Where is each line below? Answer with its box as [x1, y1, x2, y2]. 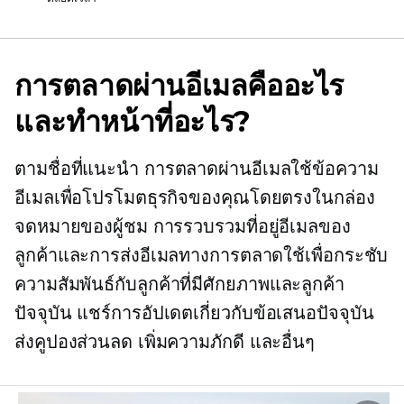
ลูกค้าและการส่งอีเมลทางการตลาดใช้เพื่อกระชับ [14, 245, 389, 265]
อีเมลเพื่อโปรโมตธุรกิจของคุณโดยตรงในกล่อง [14, 188, 375, 207]
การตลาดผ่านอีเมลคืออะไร [14, 68, 344, 103]
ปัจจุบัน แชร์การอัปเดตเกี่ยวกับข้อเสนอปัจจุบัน [14, 303, 374, 323]
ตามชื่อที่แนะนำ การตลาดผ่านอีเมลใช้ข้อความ [14, 159, 379, 179]
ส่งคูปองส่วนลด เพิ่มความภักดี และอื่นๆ [14, 332, 316, 352]
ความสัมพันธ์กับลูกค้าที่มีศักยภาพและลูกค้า [14, 274, 344, 294]
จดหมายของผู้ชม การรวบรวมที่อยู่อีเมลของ [14, 216, 351, 236]
